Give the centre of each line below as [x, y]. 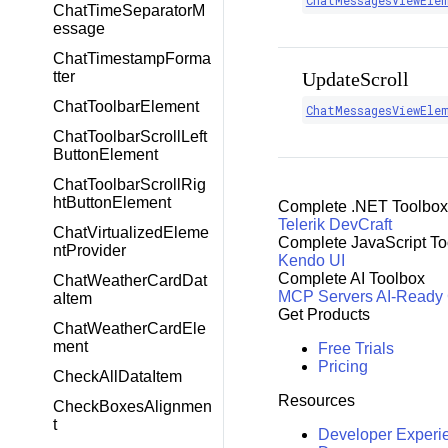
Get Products [323, 315]
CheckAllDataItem [117, 376]
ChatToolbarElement [126, 106]
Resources [316, 401]
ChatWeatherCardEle [129, 328]
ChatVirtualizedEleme [131, 232]
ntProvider [89, 250]
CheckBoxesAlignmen [132, 406]
